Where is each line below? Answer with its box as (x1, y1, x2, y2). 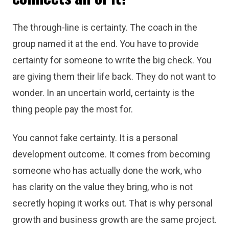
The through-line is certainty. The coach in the (12, 22, 197, 33)
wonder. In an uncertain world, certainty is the (12, 87, 195, 98)
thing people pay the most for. (12, 104, 133, 114)
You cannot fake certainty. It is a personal (12, 132, 178, 143)
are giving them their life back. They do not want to (12, 71, 216, 82)
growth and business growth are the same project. (12, 214, 217, 225)
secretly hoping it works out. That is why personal (12, 198, 213, 209)
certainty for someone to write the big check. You (12, 55, 212, 65)
